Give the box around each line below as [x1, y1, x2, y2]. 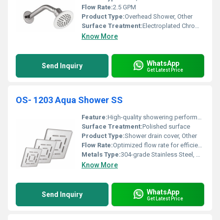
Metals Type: [82, 151, 121, 158]
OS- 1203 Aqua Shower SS [16, 95, 123, 105]
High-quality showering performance [108, 113, 197, 121]
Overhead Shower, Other [125, 13, 192, 20]
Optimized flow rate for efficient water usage [113, 141, 198, 149]
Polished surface [142, 123, 190, 130]
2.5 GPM [113, 3, 136, 11]
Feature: [82, 113, 108, 121]
